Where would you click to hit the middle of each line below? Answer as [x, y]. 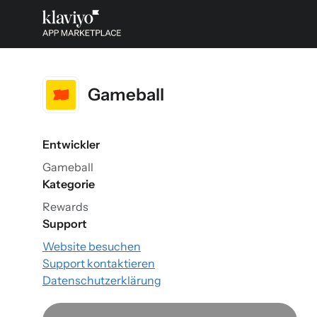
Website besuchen [92, 246]
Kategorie [69, 184]
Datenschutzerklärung [102, 280]
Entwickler [71, 144]
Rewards [65, 207]
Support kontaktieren [99, 263]
